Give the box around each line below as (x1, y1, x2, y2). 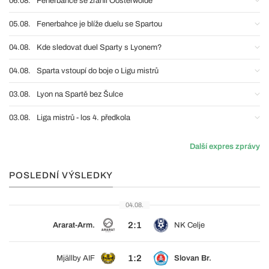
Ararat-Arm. (53, 220, 95, 229)
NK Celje (174, 220, 205, 229)
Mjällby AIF (56, 253, 95, 262)
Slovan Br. (174, 253, 211, 262)
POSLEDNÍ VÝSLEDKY (9, 170, 113, 180)
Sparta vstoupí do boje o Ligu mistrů (37, 66, 159, 75)
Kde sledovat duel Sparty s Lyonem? (37, 43, 162, 52)
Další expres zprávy (190, 142, 260, 151)
